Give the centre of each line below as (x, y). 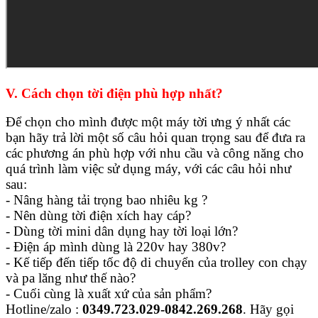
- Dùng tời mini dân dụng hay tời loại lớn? (122, 231)
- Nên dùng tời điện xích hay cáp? (98, 216)
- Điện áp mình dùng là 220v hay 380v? (116, 247)
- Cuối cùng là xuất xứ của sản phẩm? (109, 294)
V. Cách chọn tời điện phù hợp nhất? (114, 93)
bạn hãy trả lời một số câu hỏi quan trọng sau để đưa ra (155, 138)
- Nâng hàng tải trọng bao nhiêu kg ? (106, 200)
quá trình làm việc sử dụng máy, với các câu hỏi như (148, 169)
